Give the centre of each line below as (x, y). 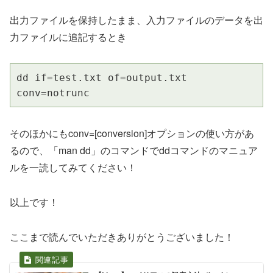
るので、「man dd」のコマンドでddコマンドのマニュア (134, 150)
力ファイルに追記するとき (68, 37)
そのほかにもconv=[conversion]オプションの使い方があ (132, 133)
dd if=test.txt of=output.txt (102, 78)
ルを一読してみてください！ (73, 167)
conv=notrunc (53, 93)
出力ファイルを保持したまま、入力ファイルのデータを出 (136, 20)
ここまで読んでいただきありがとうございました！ (122, 236)
